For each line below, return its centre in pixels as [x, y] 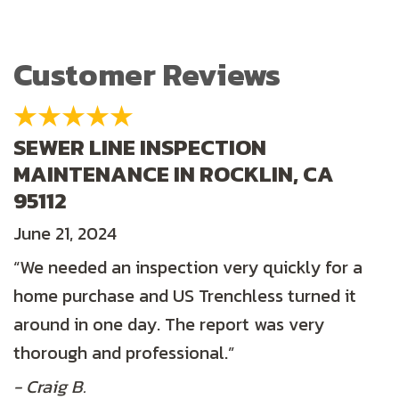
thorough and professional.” [124, 353]
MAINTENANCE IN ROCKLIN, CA [174, 174]
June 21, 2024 [65, 234]
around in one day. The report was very [169, 325]
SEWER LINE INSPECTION [140, 147]
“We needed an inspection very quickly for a [188, 268]
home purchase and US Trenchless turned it [185, 296]
